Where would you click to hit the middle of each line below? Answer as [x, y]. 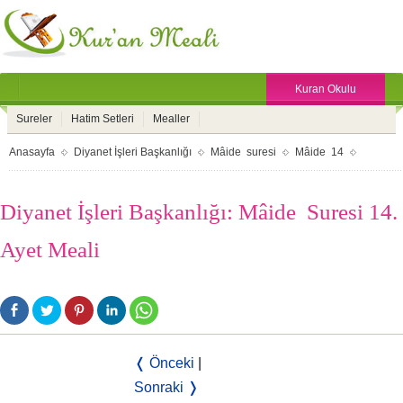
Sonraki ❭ [166, 387]
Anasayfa [32, 152]
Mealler [171, 119]
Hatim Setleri [103, 119]
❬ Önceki [164, 363]
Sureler [34, 119]
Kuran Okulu [326, 89]
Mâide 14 [319, 152]
